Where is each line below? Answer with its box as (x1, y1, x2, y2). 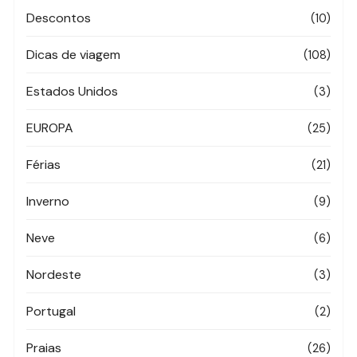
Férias (26, 156, 61, 173)
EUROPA (26, 120, 74, 136)
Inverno (26, 193, 70, 210)
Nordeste (26, 266, 82, 283)
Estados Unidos (26, 83, 119, 100)
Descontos (26, 10, 92, 26)
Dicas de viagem (26, 46, 121, 63)
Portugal (26, 303, 76, 320)
